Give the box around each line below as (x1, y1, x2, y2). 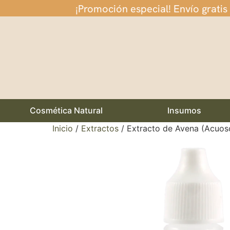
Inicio (52, 123, 73, 134)
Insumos (167, 105, 201, 116)
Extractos (81, 123, 119, 134)
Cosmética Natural (29, 105, 103, 116)
